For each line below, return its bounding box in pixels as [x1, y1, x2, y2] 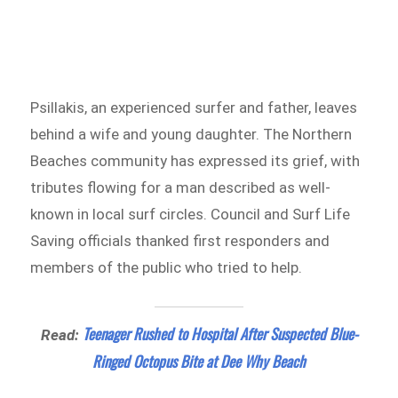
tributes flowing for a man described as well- [30, 178, 331, 196]
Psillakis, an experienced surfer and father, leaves [30, 98, 358, 116]
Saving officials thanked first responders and [30, 231, 330, 250]
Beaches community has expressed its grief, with [30, 151, 361, 170]
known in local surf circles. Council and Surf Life [30, 204, 351, 223]
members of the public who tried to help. [30, 258, 303, 276]
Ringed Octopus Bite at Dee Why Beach [92, 350, 306, 373]
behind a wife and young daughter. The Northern [30, 124, 353, 143]
